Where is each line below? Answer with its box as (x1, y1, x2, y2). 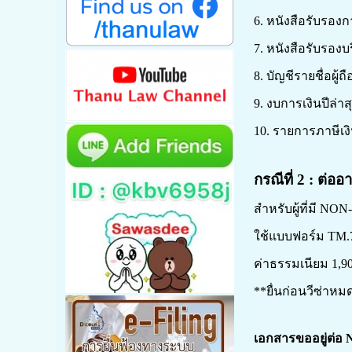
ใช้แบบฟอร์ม (253, 229, 328, 243)
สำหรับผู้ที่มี (253, 202, 320, 215)
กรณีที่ (253, 171, 297, 188)
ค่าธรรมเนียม (253, 257, 332, 270)
